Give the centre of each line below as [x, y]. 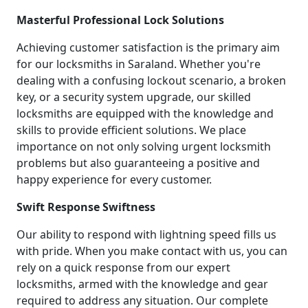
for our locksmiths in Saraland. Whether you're [139, 64]
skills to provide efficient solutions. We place [131, 130]
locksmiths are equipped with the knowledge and [145, 113]
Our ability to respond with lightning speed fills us [146, 234]
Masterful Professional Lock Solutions [120, 20]
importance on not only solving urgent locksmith [144, 146]
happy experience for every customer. [114, 179]
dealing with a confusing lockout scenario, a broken [151, 80]
